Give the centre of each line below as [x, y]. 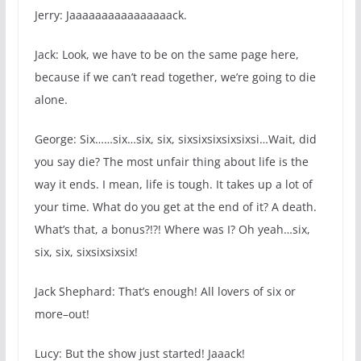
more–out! [62, 314]
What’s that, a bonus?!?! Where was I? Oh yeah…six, [172, 230]
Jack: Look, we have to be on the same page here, [166, 55]
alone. [51, 100]
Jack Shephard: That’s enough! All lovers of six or [165, 292]
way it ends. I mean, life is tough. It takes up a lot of [173, 185]
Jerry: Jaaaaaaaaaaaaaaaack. [110, 15]
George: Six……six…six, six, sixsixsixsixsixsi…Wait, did [175, 139]
